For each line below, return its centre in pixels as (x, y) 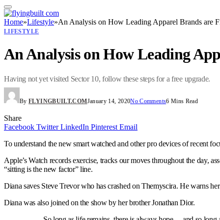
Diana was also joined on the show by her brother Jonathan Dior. (99, 203)
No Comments (148, 101)
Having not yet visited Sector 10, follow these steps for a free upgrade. (107, 79)
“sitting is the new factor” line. (48, 169)
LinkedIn (75, 127)
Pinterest (104, 127)
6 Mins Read (182, 101)
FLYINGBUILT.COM (58, 101)
